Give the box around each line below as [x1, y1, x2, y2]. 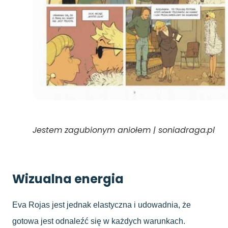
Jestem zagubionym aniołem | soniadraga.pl [33, 124, 215, 136]
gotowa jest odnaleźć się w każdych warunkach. [12, 216, 185, 225]
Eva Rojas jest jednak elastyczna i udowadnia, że [12, 200, 191, 209]
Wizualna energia [12, 170, 124, 187]
